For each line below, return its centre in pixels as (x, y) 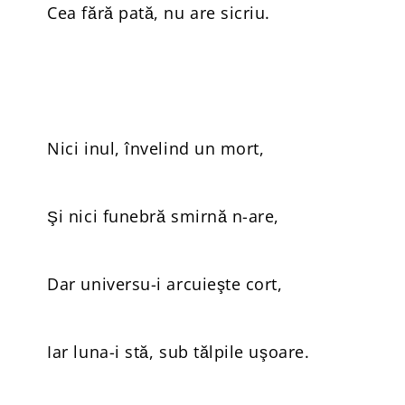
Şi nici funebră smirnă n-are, (163, 216)
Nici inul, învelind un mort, (156, 148)
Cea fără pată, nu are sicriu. (159, 13)
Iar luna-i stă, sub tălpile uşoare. (179, 352)
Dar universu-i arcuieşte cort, (165, 284)
